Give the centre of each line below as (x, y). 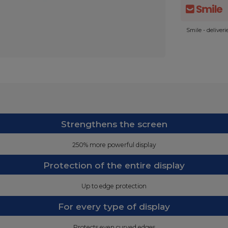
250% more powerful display (114, 145)
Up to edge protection (114, 186)
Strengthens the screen (114, 124)
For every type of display (114, 206)
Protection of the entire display (114, 165)
